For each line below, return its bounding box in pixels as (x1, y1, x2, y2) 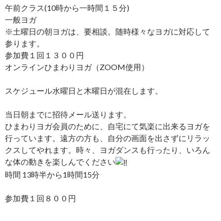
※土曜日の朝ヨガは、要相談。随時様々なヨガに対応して (5, 26, 210, 36)
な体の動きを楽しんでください (5, 156, 115, 166)
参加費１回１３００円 (5, 50, 84, 60)
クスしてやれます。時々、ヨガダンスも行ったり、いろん (5, 145, 210, 154)
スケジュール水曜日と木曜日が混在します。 (5, 85, 163, 95)
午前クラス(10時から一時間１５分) (5, 2, 129, 12)
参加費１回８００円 (5, 193, 76, 203)
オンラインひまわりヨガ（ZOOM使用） (5, 62, 149, 72)
